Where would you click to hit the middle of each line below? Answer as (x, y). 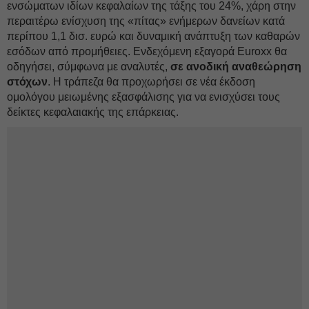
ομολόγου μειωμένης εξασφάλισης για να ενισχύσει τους (143, 97)
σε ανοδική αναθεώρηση (236, 67)
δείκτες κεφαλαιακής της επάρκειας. (93, 112)
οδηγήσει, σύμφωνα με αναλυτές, (89, 67)
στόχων (27, 82)
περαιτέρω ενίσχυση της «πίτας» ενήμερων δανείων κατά (146, 21)
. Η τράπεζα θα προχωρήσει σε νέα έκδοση (151, 82)
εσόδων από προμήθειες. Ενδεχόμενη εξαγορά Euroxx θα (147, 51)
